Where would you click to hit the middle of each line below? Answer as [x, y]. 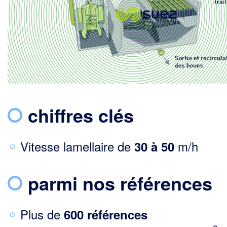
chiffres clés [81, 115]
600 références [106, 214]
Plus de [42, 214]
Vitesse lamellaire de [77, 146]
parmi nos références [120, 183]
